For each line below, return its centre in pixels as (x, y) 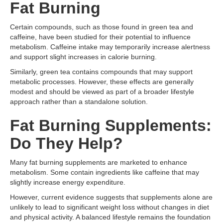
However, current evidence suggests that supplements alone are (111, 197)
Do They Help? (66, 143)
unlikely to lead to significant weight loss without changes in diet (110, 207)
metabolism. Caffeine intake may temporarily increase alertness (110, 47)
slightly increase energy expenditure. (68, 182)
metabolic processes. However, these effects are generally (102, 82)
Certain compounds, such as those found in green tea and (102, 27)
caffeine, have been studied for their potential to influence (100, 37)
